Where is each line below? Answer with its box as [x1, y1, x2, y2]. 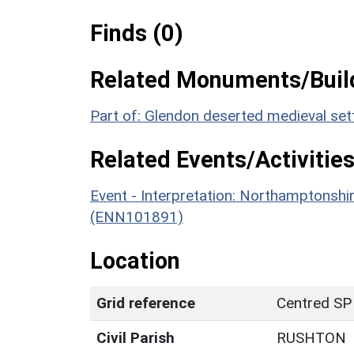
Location [90, 247, 180, 274]
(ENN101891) [90, 207, 183, 226]
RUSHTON [277, 328, 346, 347]
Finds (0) [90, 19, 183, 47]
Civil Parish [96, 328, 175, 347]
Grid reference [96, 293, 195, 312]
